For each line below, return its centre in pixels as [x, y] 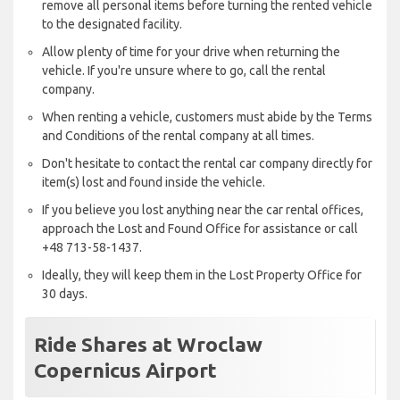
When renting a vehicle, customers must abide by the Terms [207, 117]
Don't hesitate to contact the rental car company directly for [207, 164]
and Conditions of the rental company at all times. [178, 136]
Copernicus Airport [125, 371]
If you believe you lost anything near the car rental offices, [203, 210]
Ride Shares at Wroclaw [148, 345]
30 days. [65, 294]
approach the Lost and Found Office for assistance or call [200, 229]
